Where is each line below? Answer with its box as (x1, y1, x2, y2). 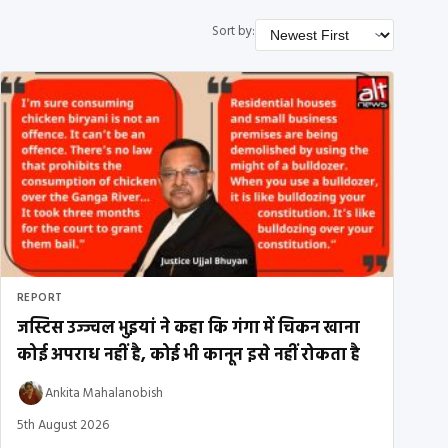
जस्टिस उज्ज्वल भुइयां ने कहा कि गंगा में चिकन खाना (17, 315, 360, 343)
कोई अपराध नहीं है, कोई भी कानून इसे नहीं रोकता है (17, 342, 361, 370)
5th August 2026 (17, 415, 109, 437)
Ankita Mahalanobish (45, 382, 163, 404)
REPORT (17, 289, 63, 308)
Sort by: (212, 21, 256, 43)
